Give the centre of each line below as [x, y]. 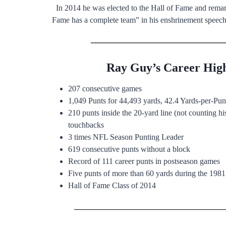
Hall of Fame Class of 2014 [112, 185]
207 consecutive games [105, 88]
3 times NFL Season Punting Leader [126, 137]
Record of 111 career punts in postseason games [144, 161]
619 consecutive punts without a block [129, 149]
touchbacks [86, 125]
